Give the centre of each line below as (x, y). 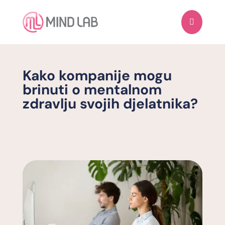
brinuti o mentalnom (92, 90)
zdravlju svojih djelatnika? (110, 104)
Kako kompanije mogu (97, 76)
